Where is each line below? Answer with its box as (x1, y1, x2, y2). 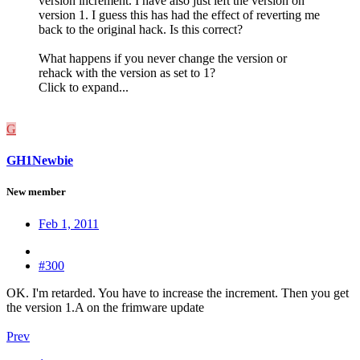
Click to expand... (39, 80, 129, 94)
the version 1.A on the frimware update (6, 300, 204, 314)
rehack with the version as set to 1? (39, 65, 215, 80)
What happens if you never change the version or (39, 51, 287, 65)
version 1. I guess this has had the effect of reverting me (39, 7, 320, 22)
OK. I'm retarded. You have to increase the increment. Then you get (6, 285, 349, 300)
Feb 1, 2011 (39, 216, 99, 231)
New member (6, 186, 66, 198)
